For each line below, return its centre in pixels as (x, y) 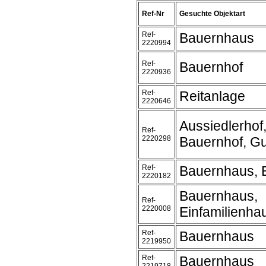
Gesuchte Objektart (212, 14)
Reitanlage (212, 96)
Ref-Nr (153, 14)
